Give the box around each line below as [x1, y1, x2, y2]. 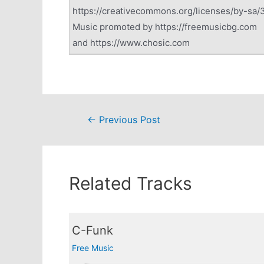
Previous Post [95, 114, 160, 126]
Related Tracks [69, 173, 192, 194]
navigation [71, 130, 114, 141]
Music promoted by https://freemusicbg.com [72, 21, 257, 32]
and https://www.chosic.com [72, 37, 190, 48]
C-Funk [72, 223, 113, 237]
